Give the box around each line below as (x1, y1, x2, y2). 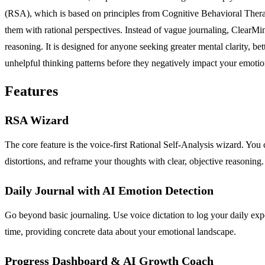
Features (5, 83, 58, 99)
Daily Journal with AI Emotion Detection (5, 184, 214, 198)
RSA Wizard (5, 114, 69, 127)
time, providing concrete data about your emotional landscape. (5, 227, 236, 237)
